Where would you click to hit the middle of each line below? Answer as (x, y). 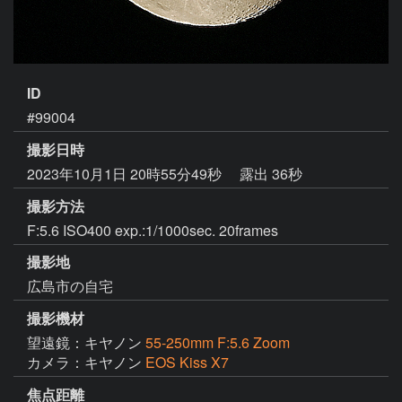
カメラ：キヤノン (86, 363)
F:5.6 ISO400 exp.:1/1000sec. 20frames (153, 230)
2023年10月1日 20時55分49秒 (126, 173)
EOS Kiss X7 (187, 363)
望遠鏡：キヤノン (86, 343)
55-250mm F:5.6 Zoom (218, 343)
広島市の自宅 (70, 286)
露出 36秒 (271, 173)
